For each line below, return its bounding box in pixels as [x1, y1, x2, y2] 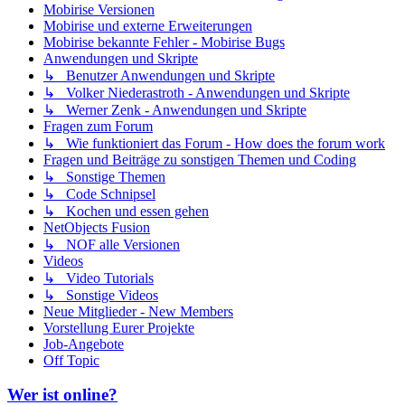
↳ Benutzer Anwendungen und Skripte [43, 67, 275, 83]
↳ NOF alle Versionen [43, 236, 180, 252]
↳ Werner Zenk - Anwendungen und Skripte [43, 101, 306, 118]
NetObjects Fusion [43, 219, 150, 235]
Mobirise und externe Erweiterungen [43, 17, 252, 33]
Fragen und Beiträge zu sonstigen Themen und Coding [43, 151, 356, 167]
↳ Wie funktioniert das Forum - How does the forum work [43, 135, 385, 151]
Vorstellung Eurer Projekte [43, 319, 194, 335]
